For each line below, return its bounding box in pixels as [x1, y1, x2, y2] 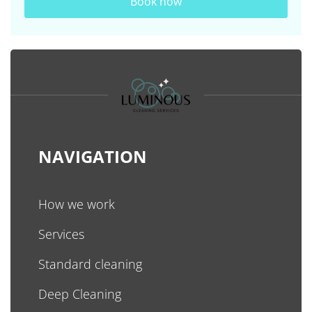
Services [38, 225, 84, 242]
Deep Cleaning [38, 285, 121, 302]
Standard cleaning [38, 255, 142, 272]
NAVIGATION [38, 144, 147, 168]
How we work [38, 195, 115, 212]
